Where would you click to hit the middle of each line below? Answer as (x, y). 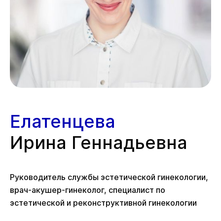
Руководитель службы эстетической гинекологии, (109, 177)
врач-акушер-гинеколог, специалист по (88, 190)
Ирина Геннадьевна (99, 143)
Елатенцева (63, 122)
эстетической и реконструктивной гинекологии (103, 203)
